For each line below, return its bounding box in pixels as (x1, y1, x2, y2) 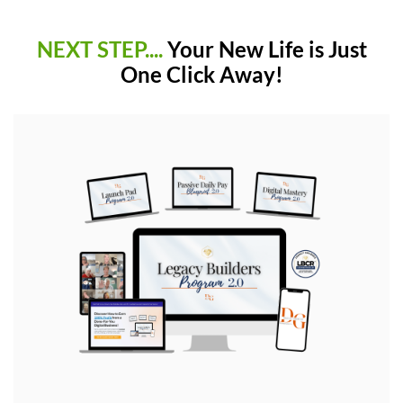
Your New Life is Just (166, 36, 367, 62)
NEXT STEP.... (36, 36, 167, 62)
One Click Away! (120, 61, 283, 87)
